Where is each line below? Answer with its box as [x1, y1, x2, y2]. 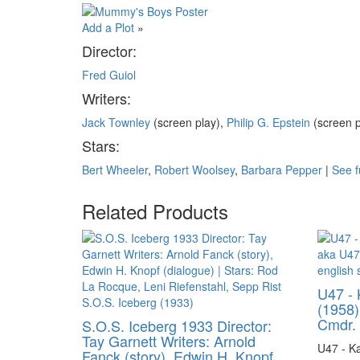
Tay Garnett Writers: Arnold [82, 330, 256, 351]
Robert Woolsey [154, 162, 235, 178]
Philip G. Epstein [227, 114, 310, 131]
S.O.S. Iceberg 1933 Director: [82, 315, 272, 336]
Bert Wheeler [82, 162, 148, 178]
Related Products [82, 197, 228, 225]
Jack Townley [82, 114, 150, 131]
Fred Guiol [82, 67, 136, 84]
